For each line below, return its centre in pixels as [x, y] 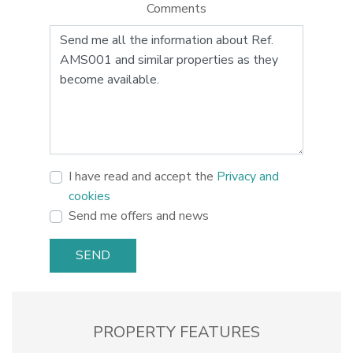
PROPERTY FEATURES [176, 333]
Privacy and [248, 176]
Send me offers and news [139, 216]
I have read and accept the [143, 176]
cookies [89, 196]
